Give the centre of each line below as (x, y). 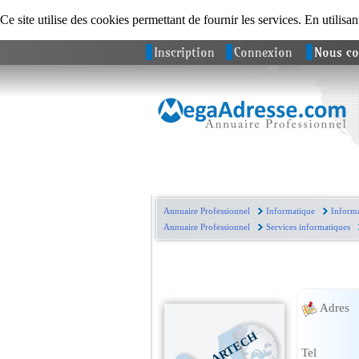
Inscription (184, 52)
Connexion (263, 52)
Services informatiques (308, 227)
